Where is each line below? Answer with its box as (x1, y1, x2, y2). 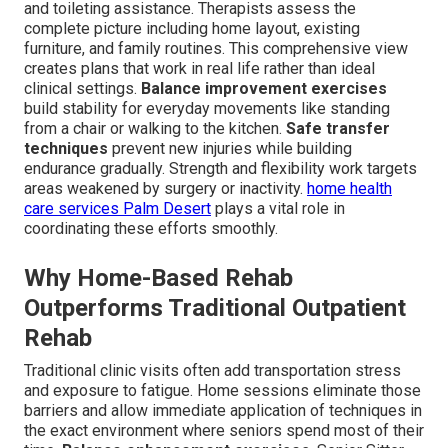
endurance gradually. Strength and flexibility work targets (24, 159, 417, 179)
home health (307, 179, 392, 199)
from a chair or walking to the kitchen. (24, 119, 286, 139)
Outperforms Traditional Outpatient (24, 294, 406, 323)
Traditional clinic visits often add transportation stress (24, 361, 401, 381)
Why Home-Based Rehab (24, 264, 293, 293)
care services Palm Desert (24, 199, 211, 219)
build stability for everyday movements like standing (24, 99, 390, 119)
